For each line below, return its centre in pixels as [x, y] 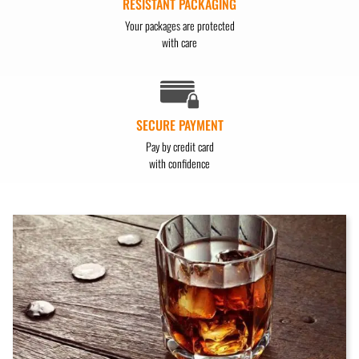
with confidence [179, 163]
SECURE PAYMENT [179, 125]
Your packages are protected [179, 26]
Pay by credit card [179, 146]
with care [179, 42]
